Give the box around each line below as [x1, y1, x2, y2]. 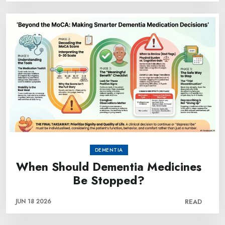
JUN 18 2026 [16, 197, 51, 206]
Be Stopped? [73, 172, 145, 189]
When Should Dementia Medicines [16, 158, 201, 175]
